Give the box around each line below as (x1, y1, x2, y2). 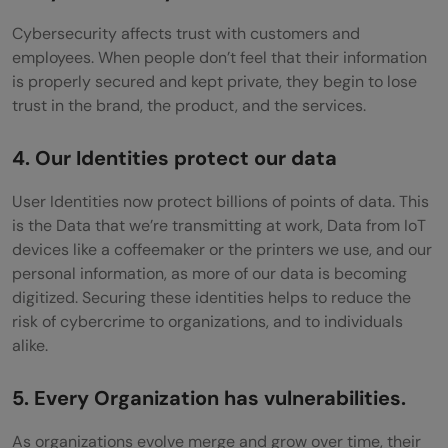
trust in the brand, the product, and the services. (12, 94, 366, 116)
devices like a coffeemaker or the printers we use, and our (12, 238, 432, 260)
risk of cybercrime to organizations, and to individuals (12, 310, 403, 332)
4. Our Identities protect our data (12, 144, 342, 171)
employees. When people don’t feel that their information (12, 46, 427, 68)
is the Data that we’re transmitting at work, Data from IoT (12, 214, 426, 236)
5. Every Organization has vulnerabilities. (12, 384, 411, 411)
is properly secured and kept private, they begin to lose (12, 70, 417, 92)
